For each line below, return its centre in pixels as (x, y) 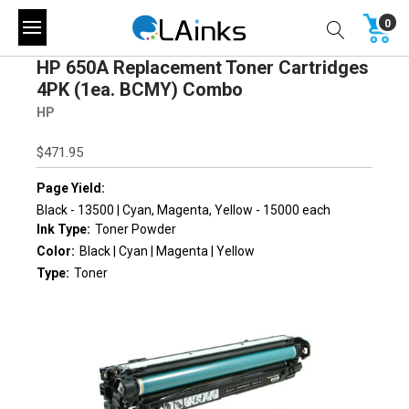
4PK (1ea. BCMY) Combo (140, 89)
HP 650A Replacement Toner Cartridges (203, 67)
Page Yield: (71, 188)
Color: (56, 252)
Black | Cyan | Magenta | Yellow (167, 252)
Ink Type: (63, 229)
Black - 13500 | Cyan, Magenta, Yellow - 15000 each (184, 210)
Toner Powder (136, 229)
